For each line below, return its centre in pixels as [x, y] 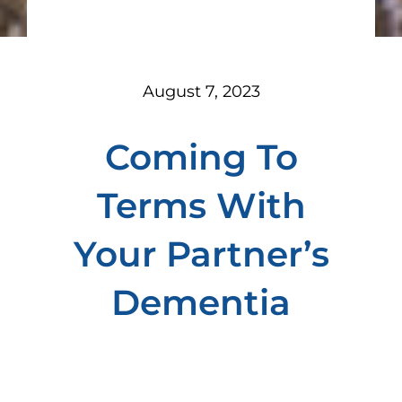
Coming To [201, 157]
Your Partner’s [201, 254]
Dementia [201, 303]
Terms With [201, 206]
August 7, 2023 [201, 92]
